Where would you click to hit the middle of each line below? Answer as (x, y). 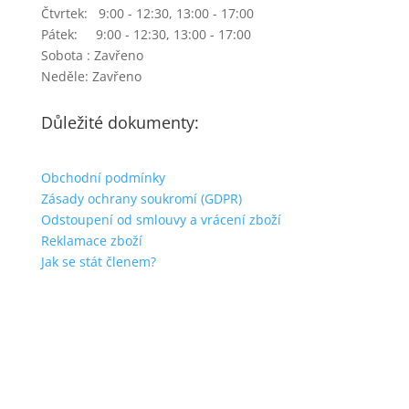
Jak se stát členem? (98, 261)
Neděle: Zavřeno (91, 76)
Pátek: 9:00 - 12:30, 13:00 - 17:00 (146, 34)
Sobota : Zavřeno (92, 55)
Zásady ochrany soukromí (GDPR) (141, 198)
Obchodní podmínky (103, 177)
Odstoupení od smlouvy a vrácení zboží (161, 219)
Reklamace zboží (91, 240)
